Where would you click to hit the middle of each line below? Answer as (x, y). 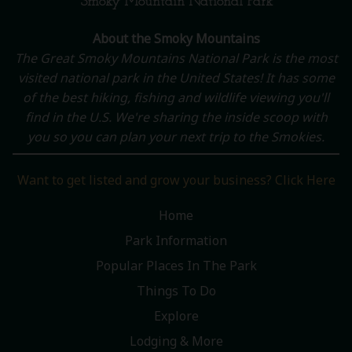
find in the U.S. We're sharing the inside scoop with (176, 117)
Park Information (176, 240)
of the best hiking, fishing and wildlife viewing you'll (176, 97)
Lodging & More (176, 341)
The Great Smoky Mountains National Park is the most (176, 58)
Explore (176, 316)
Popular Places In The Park (176, 266)
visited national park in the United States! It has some (176, 78)
